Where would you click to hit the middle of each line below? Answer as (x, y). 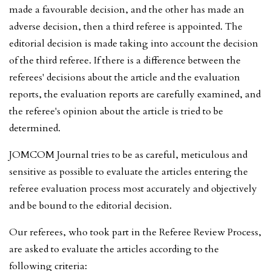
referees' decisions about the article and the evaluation (125, 77)
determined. (35, 128)
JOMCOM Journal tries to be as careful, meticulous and (128, 155)
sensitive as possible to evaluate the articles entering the (129, 171)
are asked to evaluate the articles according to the (114, 249)
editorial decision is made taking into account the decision (134, 43)
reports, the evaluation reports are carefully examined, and (135, 94)
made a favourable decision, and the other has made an (127, 9)
